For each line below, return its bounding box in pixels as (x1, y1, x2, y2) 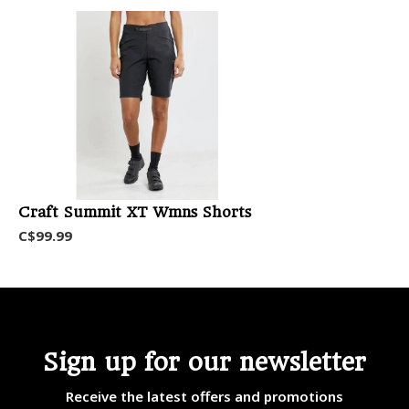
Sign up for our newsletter (43, 347, 366, 376)
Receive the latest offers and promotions (66, 386, 343, 405)
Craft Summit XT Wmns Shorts (18, 203, 251, 221)
